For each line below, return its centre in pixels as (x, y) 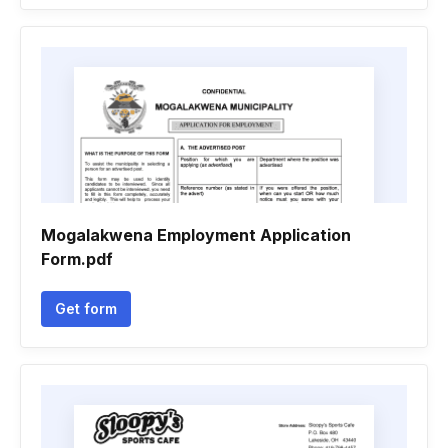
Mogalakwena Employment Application (196, 235)
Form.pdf (77, 259)
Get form (86, 308)
